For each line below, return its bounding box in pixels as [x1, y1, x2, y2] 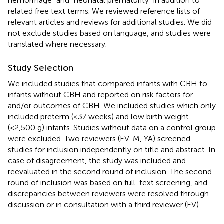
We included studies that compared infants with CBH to [8, 78, 207, 88]
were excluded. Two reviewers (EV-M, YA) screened [8, 133, 190, 143]
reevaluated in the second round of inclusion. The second [8, 166, 212, 176]
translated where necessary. [8, 39, 107, 49]
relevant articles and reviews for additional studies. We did [8, 17, 212, 27]
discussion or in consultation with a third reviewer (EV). [8, 199, 200, 209]
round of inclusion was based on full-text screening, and [8, 177, 207, 187]
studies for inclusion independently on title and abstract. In [8, 144, 215, 154]
